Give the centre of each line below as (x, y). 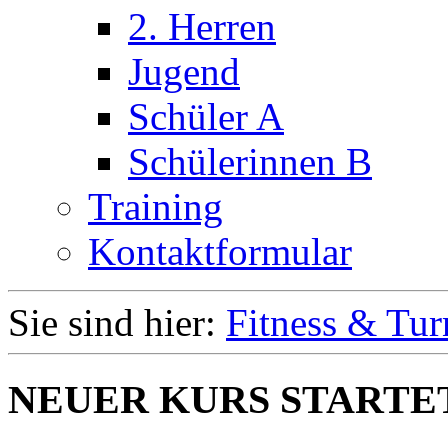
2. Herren (202, 26)
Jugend (184, 71)
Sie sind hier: (117, 322)
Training (155, 206)
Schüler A (206, 116)
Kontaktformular (220, 251)
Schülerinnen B (250, 161)
